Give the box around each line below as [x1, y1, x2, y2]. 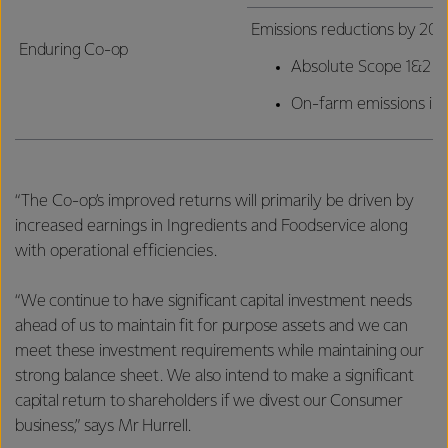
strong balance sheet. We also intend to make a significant [15, 367, 414, 385]
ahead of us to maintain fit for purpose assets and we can [15, 317, 408, 335]
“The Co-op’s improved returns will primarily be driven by [15, 192, 414, 210]
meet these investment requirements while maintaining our [15, 342, 424, 360]
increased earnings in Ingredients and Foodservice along [15, 217, 408, 235]
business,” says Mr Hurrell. [15, 417, 195, 435]
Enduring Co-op [19, 41, 129, 59]
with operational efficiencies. [15, 242, 217, 260]
